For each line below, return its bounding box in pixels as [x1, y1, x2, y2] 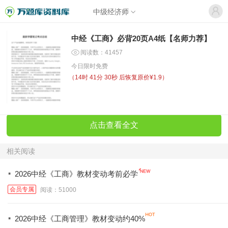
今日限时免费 [71, 63, 108, 70]
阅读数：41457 [80, 49, 123, 56]
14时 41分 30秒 [74, 74, 119, 81]
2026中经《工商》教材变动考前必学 [15, 169, 138, 178]
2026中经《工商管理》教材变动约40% [15, 214, 145, 223]
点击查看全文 [90, 120, 138, 129]
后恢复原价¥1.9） [119, 74, 168, 81]
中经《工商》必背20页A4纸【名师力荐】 [71, 34, 211, 43]
